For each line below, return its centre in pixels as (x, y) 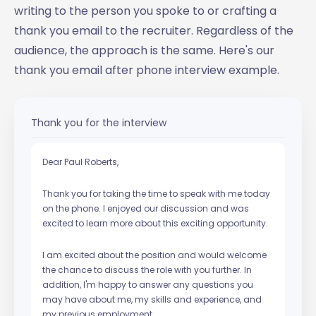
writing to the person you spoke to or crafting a (145, 11)
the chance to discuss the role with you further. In (147, 269)
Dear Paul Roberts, (80, 162)
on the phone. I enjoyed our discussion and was (146, 208)
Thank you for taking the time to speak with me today (156, 193)
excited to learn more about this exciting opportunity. (155, 223)
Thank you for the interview (99, 122)
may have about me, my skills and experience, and (152, 299)
